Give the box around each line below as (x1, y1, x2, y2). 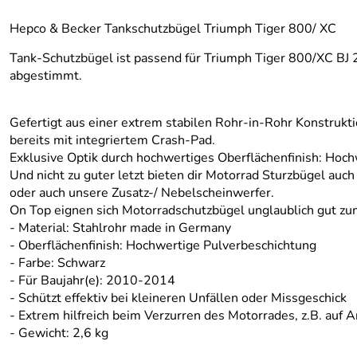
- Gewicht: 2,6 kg (10, 324, 108, 342)
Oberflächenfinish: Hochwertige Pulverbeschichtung (18, 237, 316, 254)
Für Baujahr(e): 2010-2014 (18, 272, 175, 289)
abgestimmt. (10, 67, 82, 84)
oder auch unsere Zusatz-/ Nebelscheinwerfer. (10, 184, 274, 202)
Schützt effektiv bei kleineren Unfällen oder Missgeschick (18, 289, 347, 307)
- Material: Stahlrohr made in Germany (10, 219, 231, 237)
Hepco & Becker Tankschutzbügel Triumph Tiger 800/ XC (10, 20, 336, 37)
